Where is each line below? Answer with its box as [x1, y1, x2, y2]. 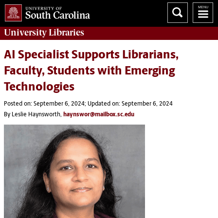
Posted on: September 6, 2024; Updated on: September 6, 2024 [4, 101, 173, 108]
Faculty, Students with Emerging [4, 66, 175, 78]
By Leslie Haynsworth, [4, 112, 63, 118]
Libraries [49, 27, 84, 38]
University [4, 27, 49, 38]
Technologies [4, 82, 74, 94]
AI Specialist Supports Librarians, [4, 50, 179, 62]
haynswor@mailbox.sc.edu [63, 112, 134, 118]
